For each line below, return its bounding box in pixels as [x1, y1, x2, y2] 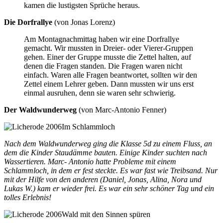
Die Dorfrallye [4, 17, 52, 26]
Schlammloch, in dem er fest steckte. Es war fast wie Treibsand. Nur [4, 166, 218, 175]
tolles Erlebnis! [4, 193, 51, 202]
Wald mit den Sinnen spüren [62, 210, 150, 219]
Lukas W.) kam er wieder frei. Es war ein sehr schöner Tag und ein [4, 184, 214, 193]
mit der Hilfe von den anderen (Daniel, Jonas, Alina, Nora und [4, 175, 202, 184]
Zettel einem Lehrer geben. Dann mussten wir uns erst [24, 79, 194, 88]
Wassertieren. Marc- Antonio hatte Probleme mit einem [4, 157, 176, 166]
